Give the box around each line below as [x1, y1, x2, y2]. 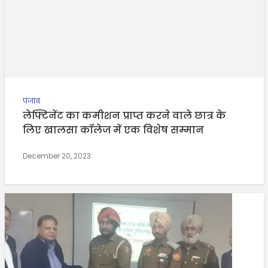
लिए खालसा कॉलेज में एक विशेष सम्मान [22, 123, 204, 137]
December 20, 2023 [22, 150, 91, 161]
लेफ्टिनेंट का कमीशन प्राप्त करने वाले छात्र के [22, 108, 226, 123]
